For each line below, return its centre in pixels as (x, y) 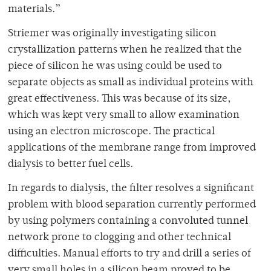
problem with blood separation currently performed (132, 205)
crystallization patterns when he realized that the (125, 51)
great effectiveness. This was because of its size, (119, 100)
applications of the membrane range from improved (132, 149)
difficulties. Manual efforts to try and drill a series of (129, 254)
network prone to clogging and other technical (119, 238)
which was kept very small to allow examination (124, 116)
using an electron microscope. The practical (111, 132)
